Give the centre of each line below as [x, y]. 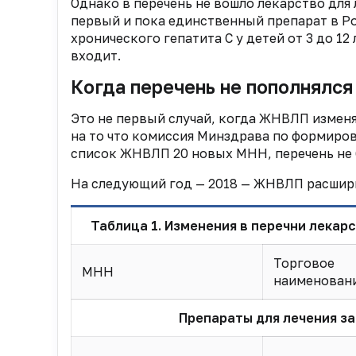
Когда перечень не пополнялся [212, 87]
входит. [96, 56]
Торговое [304, 263]
